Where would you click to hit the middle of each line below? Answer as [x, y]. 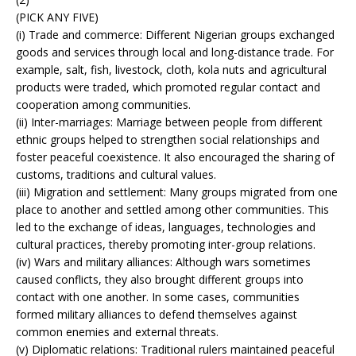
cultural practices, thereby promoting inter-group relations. [166, 244]
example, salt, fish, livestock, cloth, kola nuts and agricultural [171, 69]
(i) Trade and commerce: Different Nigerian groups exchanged [175, 34]
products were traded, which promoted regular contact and [168, 87]
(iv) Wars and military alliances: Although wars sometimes [163, 261]
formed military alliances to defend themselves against [157, 314]
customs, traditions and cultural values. [116, 174]
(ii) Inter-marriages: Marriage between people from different [169, 122]
